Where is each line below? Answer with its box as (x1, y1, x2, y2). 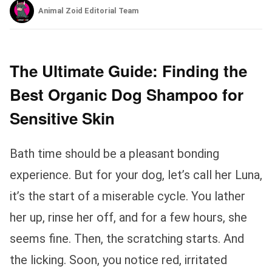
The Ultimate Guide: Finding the (10, 59, 247, 82)
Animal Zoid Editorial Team (38, 5, 139, 15)
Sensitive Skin (10, 106, 115, 129)
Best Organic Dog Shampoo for (10, 83, 243, 106)
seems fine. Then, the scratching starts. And (10, 231, 244, 246)
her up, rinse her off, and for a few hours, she (10, 209, 247, 225)
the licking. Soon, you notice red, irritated (10, 252, 227, 267)
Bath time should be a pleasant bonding (10, 146, 219, 161)
